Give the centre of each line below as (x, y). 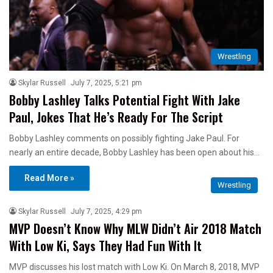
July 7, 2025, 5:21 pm (106, 83)
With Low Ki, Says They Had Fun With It (105, 246)
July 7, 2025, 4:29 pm (106, 212)
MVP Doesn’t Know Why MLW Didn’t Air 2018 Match (135, 229)
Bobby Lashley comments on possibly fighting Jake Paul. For (124, 139)
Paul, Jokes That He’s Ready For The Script (116, 117)
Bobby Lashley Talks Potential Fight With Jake (125, 100)
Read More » (49, 178)
